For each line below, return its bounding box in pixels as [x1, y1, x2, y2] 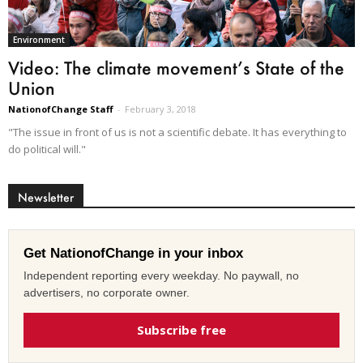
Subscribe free [137, 321, 226, 338]
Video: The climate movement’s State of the [8, 56, 344, 79]
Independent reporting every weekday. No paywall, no [23, 268, 299, 282]
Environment [13, 33, 65, 45]
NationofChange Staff [8, 102, 113, 115]
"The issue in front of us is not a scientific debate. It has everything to [8, 124, 347, 139]
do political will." [8, 141, 86, 156]
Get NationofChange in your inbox [23, 245, 243, 261]
